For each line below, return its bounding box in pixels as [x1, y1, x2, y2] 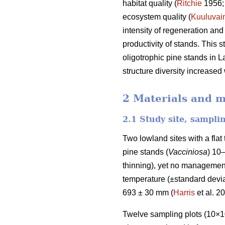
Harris [173, 188, 195, 197]
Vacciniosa [168, 147, 207, 156]
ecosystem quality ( [123, 13, 191, 22]
